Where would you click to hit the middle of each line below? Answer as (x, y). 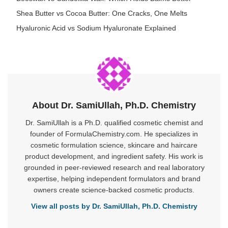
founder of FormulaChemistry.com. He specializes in (114, 134)
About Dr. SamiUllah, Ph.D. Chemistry (114, 105)
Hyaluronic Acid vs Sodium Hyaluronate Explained (96, 28)
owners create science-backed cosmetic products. (114, 190)
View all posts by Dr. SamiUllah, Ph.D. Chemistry (114, 206)
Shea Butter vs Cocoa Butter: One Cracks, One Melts (102, 13)
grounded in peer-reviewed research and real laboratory (114, 167)
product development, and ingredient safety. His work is (114, 156)
